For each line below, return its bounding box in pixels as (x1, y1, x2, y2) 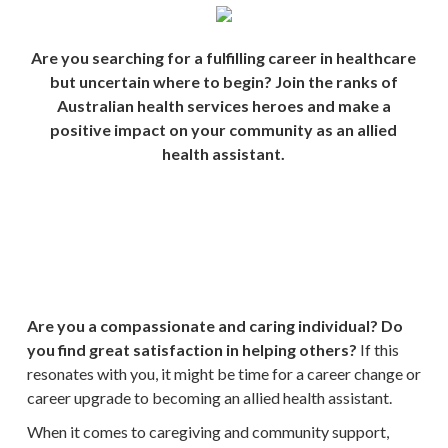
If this (356, 340, 399, 359)
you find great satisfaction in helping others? (26, 340, 357, 359)
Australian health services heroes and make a (56, 96, 391, 115)
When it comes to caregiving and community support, (26, 422, 389, 441)
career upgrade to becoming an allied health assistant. (26, 388, 392, 407)
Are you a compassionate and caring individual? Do (26, 316, 403, 335)
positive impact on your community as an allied (50, 120, 398, 139)
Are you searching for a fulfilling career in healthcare (31, 48, 417, 67)
